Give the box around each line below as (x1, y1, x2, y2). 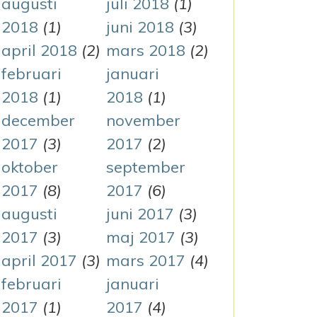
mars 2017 (105, 250, 185, 270)
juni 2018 (105, 17, 174, 37)
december (1, 110, 75, 130)
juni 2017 (105, 204, 174, 224)
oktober (1, 157, 58, 177)
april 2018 (1, 40, 77, 60)
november (105, 110, 180, 130)
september (105, 157, 185, 177)
